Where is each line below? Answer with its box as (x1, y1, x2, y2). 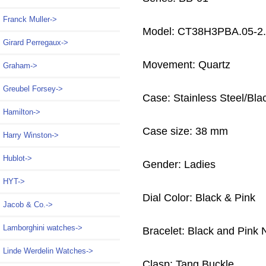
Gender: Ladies (142, 158, 216, 170)
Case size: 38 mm (142, 125, 228, 137)
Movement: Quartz (142, 58, 230, 71)
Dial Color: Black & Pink (142, 191, 255, 204)
